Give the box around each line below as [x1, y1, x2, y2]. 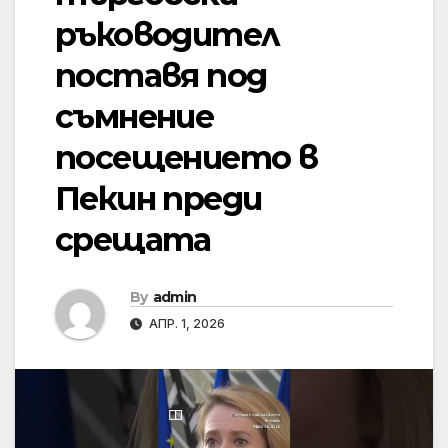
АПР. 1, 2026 [146, 316, 225, 332]
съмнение [55, 97, 214, 137]
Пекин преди [55, 179, 262, 219]
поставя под [55, 56, 267, 96]
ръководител [55, 15, 280, 55]
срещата [55, 220, 211, 260]
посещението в [55, 138, 318, 178]
